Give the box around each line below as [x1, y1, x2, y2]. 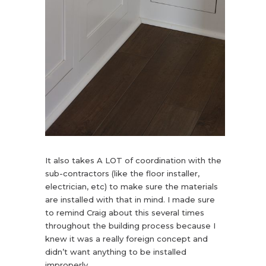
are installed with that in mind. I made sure [45, 195, 215, 205]
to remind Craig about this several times [45, 208, 204, 218]
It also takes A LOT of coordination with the [45, 156, 221, 166]
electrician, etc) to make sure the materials [45, 182, 218, 192]
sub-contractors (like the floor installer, [45, 169, 199, 179]
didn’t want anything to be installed [45, 247, 186, 257]
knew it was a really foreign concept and [45, 234, 208, 244]
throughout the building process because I [45, 221, 216, 231]
